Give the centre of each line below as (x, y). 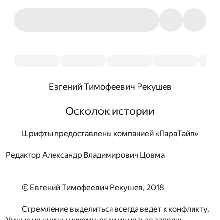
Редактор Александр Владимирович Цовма (85, 155)
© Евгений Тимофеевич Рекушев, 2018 (93, 188)
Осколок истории (110, 111)
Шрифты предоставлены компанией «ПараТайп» (110, 134)
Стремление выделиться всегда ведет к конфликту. (115, 209)
